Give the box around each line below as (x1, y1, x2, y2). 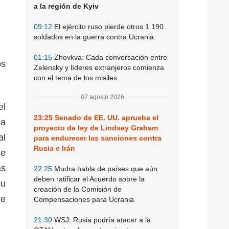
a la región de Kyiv (34, 2, 99, 10)
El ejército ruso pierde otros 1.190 (52, 22, 164, 31)
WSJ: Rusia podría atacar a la (52, 215, 151, 224)
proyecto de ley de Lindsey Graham (34, 123, 158, 132)
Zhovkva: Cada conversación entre (52, 53, 167, 61)
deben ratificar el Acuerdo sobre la (34, 174, 145, 183)
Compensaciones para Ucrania (34, 195, 134, 203)
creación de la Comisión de (34, 185, 122, 193)
